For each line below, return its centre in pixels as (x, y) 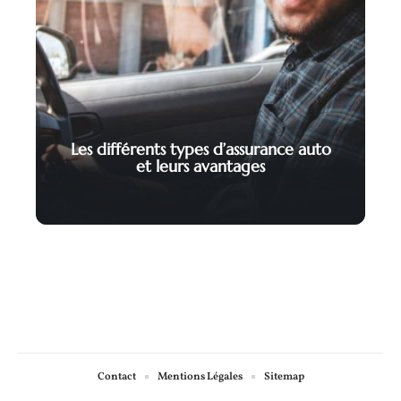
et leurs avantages (200, 166)
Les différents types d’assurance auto (200, 149)
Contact (116, 376)
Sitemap (284, 376)
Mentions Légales (200, 376)
